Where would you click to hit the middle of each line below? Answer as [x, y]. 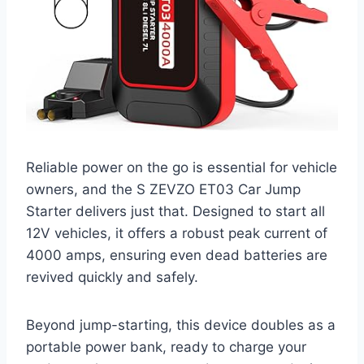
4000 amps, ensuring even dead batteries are [177, 256]
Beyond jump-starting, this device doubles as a [181, 325]
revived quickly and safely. [112, 277]
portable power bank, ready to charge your [166, 347]
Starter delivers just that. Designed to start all [175, 212]
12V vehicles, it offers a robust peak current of [177, 234]
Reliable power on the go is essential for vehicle [182, 168]
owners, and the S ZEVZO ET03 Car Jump [163, 190]
